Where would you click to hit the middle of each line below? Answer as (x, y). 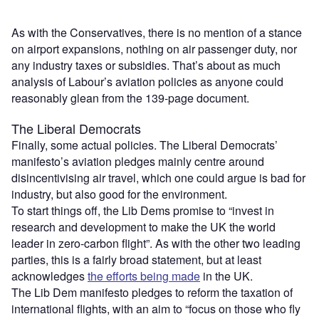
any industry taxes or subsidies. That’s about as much (146, 65)
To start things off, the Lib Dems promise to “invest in (143, 210)
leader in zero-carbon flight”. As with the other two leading (156, 243)
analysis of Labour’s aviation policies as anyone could (147, 81)
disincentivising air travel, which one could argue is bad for (158, 177)
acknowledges (49, 276)
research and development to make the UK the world (143, 226)
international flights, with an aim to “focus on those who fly (156, 308)
